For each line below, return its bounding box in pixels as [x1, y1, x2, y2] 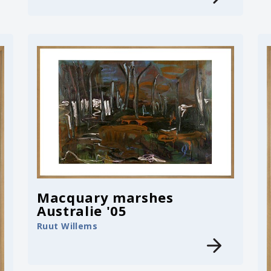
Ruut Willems [37, 220, 98, 232]
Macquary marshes [37, 188, 174, 206]
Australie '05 [37, 201, 127, 220]
